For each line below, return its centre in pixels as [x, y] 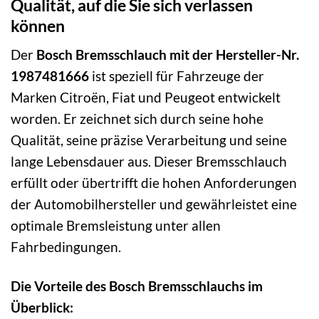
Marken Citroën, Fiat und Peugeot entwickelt [146, 98]
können [38, 25]
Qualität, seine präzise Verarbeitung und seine [149, 140]
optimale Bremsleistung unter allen [116, 226]
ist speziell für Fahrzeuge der [177, 76]
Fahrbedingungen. [66, 247]
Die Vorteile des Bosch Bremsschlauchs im [137, 286]
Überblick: [42, 308]
